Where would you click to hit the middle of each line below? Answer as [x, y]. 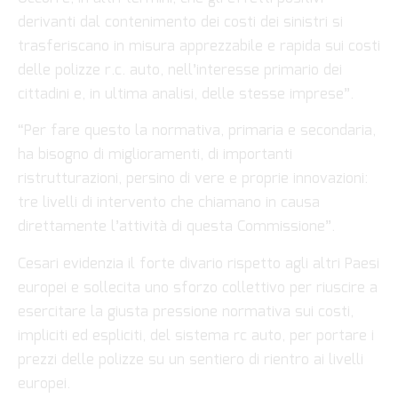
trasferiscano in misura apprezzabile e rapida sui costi [199, 47]
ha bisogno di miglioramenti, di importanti [155, 155]
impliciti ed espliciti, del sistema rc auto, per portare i [196, 336]
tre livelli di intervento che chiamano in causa [169, 203]
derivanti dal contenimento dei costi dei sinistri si [180, 23]
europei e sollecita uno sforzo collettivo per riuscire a [198, 288]
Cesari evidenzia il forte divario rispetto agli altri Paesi [199, 264]
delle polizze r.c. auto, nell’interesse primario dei [180, 71]
